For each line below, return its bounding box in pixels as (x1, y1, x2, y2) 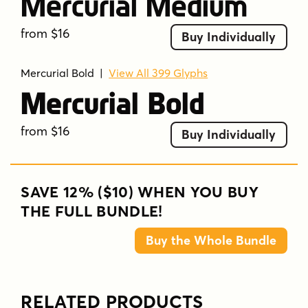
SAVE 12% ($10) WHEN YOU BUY (21, 181, 259, 201)
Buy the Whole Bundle (145, 232, 276, 248)
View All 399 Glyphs (109, 66, 208, 80)
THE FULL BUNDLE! (21, 201, 163, 221)
